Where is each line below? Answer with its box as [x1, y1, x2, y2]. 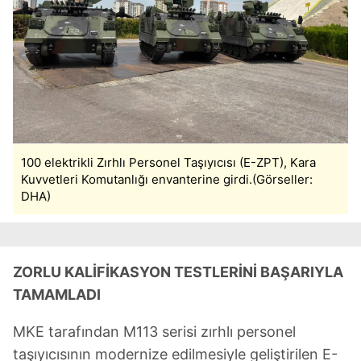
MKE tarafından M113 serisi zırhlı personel [13, 323, 296, 340]
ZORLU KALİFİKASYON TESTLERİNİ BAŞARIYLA [13, 263, 343, 280]
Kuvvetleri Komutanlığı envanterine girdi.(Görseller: [21, 172, 313, 187]
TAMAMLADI [13, 286, 101, 303]
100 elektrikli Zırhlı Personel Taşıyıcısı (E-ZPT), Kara [21, 155, 316, 170]
